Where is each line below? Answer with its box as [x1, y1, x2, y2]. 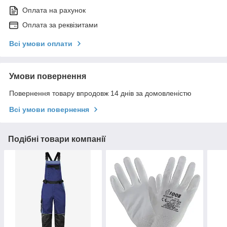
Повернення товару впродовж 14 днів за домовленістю [9, 89, 192, 97]
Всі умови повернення [9, 105, 89, 113]
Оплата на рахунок [22, 6, 86, 14]
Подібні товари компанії [8, 134, 106, 143]
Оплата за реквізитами [22, 20, 98, 29]
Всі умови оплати [9, 39, 72, 48]
